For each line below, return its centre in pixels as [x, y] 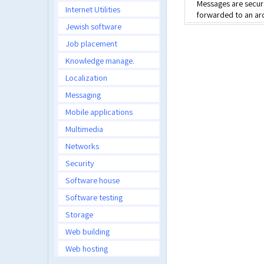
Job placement [91, 43]
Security [80, 163]
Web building [88, 231]
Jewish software [93, 26]
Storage [79, 214]
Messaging [83, 95]
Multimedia [84, 129]
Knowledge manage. [100, 60]
